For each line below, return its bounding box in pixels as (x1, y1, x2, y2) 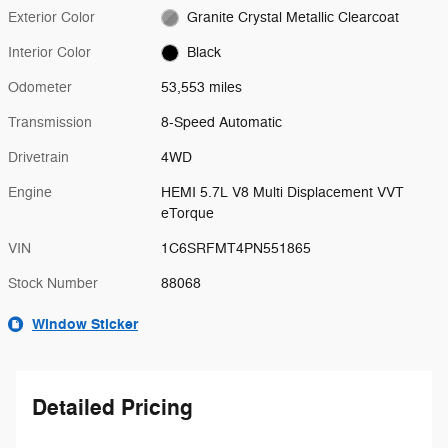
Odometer (8, 79, 72, 96)
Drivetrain (8, 149, 69, 166)
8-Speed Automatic (161, 114, 283, 131)
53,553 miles (161, 79, 243, 96)
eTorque (161, 205, 215, 222)
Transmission (8, 114, 92, 131)
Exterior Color (8, 9, 95, 26)
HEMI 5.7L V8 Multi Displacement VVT (161, 184, 405, 201)
